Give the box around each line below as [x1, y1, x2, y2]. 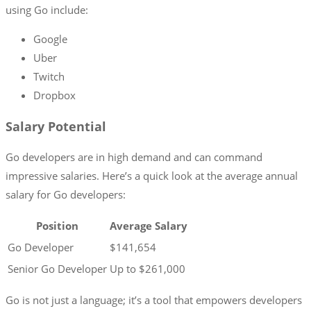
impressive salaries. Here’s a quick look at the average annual [6, 169, 298, 183]
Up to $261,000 [110, 262, 185, 276]
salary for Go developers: [6, 187, 126, 202]
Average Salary [110, 219, 187, 233]
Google [33, 32, 67, 47]
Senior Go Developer [8, 262, 107, 276]
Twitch [33, 69, 65, 84]
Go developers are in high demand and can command [6, 150, 262, 165]
